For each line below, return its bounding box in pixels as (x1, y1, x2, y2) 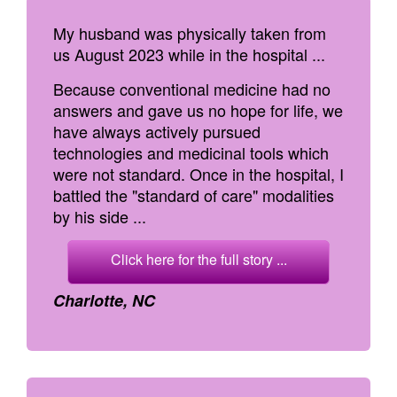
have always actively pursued (53, 120, 261, 143)
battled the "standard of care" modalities (53, 183, 334, 206)
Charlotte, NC (53, 289, 155, 312)
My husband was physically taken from (53, 21, 326, 44)
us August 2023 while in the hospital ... (53, 43, 325, 66)
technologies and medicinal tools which (53, 141, 329, 164)
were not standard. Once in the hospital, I (53, 162, 344, 185)
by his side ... (53, 205, 146, 228)
